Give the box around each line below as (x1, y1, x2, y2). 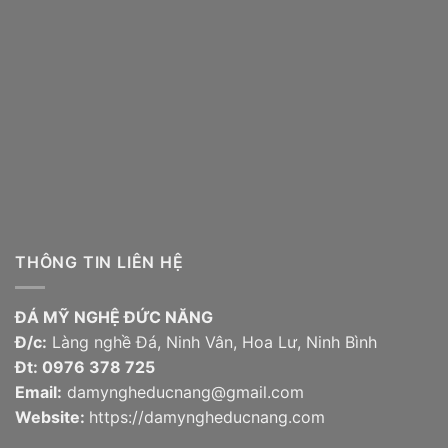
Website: (15, 406, 89, 427)
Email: (15, 381, 62, 402)
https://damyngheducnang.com (89, 406, 325, 427)
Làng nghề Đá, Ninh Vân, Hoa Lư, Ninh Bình (47, 331, 377, 352)
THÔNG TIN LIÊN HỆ (15, 252, 184, 273)
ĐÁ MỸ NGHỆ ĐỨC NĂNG (15, 306, 213, 327)
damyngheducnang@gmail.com (62, 381, 304, 402)
